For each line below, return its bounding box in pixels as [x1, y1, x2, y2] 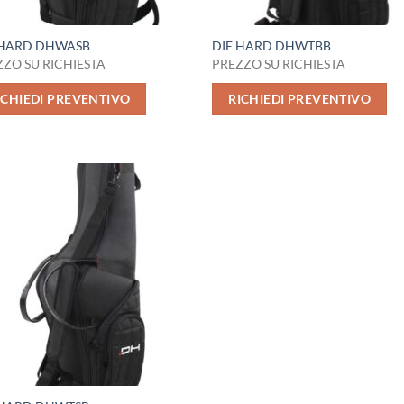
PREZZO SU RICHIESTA [212, 55, 346, 71]
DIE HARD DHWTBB [212, 38, 332, 54]
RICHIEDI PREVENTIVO [228, 90, 372, 106]
